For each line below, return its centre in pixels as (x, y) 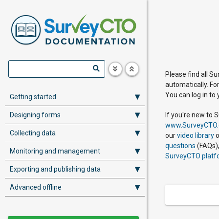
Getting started (33, 97)
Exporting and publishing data (55, 169)
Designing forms (35, 115)
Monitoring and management (55, 151)
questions (180, 146)
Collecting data (33, 133)
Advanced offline (36, 187)
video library (196, 135)
